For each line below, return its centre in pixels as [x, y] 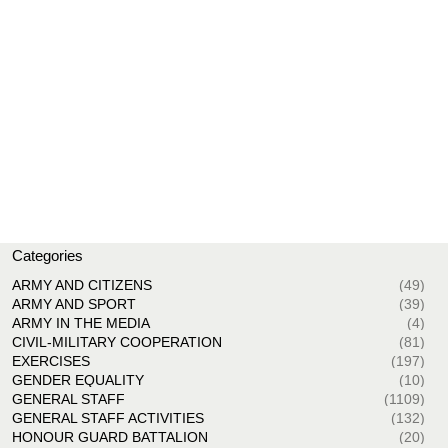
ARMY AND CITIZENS [81, 285]
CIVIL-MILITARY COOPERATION [116, 342]
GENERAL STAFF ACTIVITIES [107, 418]
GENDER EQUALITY [77, 380]
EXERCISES [50, 361]
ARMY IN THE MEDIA [80, 323]
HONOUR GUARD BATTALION [109, 437]
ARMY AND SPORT [73, 304]
